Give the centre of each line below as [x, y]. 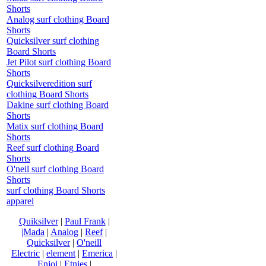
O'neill [89, 242]
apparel [20, 201]
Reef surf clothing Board [53, 147]
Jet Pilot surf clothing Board [59, 62]
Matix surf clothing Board [55, 126]
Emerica [97, 253]
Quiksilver [38, 221]
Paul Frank [85, 221]
